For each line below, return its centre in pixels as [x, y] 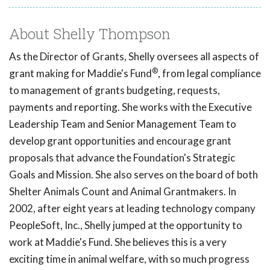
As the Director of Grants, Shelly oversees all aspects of [134, 57]
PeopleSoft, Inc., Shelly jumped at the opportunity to [126, 225]
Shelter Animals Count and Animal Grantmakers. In [123, 192]
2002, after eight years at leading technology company [132, 209]
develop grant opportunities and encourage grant [120, 141]
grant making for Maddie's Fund [80, 74]
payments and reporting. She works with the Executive [130, 107]
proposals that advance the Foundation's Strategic [122, 158]
